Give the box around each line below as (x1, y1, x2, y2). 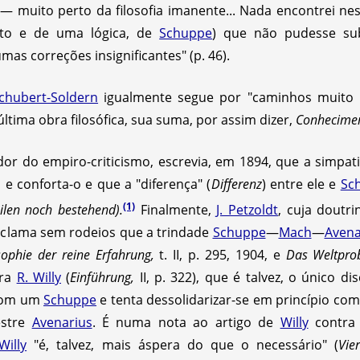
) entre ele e (261, 175, 341, 193)
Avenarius (31, 313, 92, 332)
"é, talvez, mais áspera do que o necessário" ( (27, 336, 339, 354)
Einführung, (70, 268, 135, 287)
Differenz (211, 175, 262, 193)
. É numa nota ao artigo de (92, 313, 280, 332)
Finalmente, (134, 201, 217, 219)
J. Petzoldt (216, 201, 278, 219)
